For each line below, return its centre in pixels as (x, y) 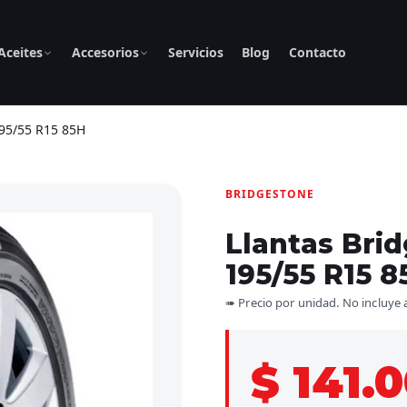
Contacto (318, 52)
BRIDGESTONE (270, 194)
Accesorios (105, 52)
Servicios (195, 52)
